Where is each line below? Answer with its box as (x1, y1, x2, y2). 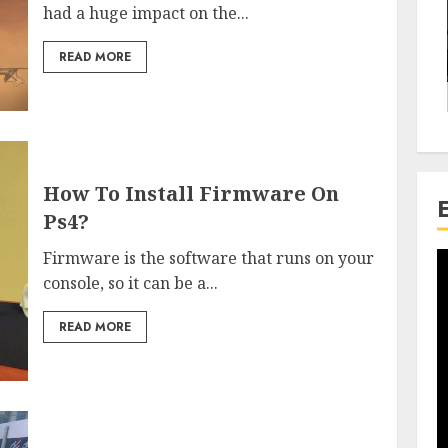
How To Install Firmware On (43, 179, 340, 207)
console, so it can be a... (43, 271, 219, 294)
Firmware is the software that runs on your (43, 246, 375, 269)
